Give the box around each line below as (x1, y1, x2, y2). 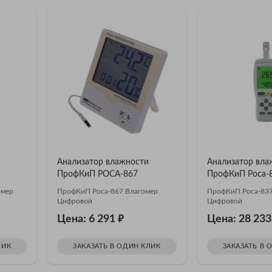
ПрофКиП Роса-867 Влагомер (57, 187, 158, 195)
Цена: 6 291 (57, 213, 118, 225)
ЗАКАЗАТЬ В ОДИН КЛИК (73, 242, 161, 250)
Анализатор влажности (57, 157, 149, 166)
